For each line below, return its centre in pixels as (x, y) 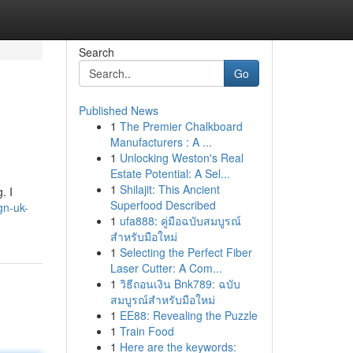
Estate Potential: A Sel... (170, 173)
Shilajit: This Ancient (169, 189)
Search (96, 52)
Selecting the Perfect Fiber (186, 252)
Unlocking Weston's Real (181, 158)
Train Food (147, 331)
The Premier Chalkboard (181, 126)
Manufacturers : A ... (161, 142)
